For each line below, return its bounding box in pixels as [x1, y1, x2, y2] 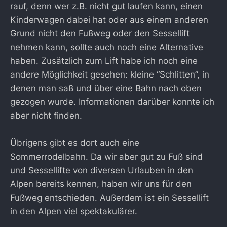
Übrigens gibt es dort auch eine [10, 138, 139, 148]
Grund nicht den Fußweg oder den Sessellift [10, 28, 190, 39]
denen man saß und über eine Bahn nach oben [10, 83, 202, 94]
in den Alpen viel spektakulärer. [10, 206, 137, 217]
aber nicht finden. [10, 110, 82, 121]
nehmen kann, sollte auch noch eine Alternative [10, 42, 203, 53]
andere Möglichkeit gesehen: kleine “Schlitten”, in [10, 69, 209, 80]
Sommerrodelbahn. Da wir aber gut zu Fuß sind [10, 152, 203, 162]
